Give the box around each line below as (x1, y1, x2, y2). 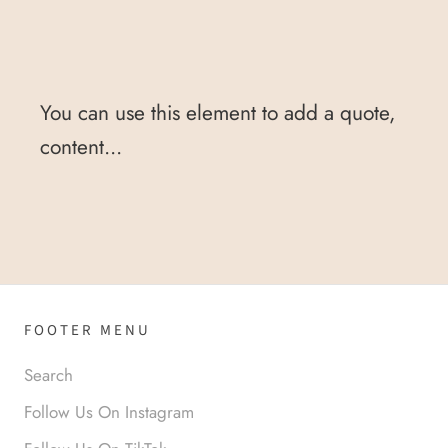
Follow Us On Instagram (24, 399, 194, 424)
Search (24, 362, 73, 387)
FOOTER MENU (24, 319, 151, 341)
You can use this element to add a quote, (40, 97, 395, 128)
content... (40, 131, 122, 162)
